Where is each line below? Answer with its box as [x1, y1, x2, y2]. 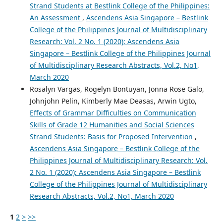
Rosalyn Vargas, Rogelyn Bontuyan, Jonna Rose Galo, [29, 84, 204, 94]
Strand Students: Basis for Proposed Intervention [29, 132, 195, 142]
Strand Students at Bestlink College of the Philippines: [29, 1, 210, 11]
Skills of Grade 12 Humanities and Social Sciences [29, 120, 194, 130]
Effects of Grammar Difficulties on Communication [29, 108, 196, 118]
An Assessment [29, 13, 82, 23]
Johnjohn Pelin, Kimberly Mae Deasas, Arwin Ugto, [29, 96, 197, 106]
